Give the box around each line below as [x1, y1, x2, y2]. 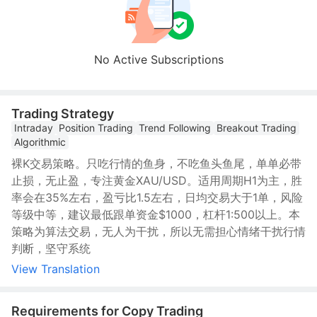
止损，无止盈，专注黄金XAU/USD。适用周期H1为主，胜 [11, 173, 302, 188]
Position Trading [59, 122, 133, 134]
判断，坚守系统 [11, 241, 91, 255]
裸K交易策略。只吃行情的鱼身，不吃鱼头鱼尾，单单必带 [11, 156, 301, 171]
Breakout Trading [217, 122, 296, 134]
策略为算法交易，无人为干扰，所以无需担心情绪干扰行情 [11, 224, 306, 238]
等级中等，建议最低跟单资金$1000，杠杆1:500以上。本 [11, 207, 300, 221]
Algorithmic [14, 136, 66, 148]
